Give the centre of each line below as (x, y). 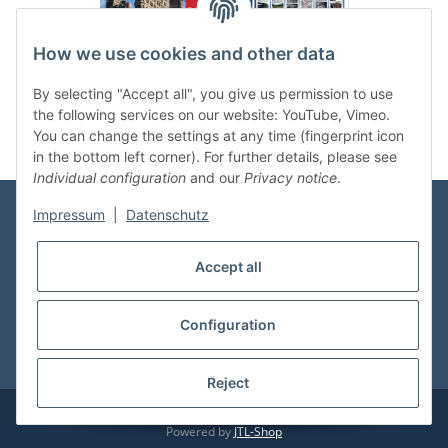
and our (215, 178)
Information (58, 255)
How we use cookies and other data (184, 54)
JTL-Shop (258, 432)
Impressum (69, 215)
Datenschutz (167, 215)
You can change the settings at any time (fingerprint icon (218, 136)
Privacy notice (290, 178)
